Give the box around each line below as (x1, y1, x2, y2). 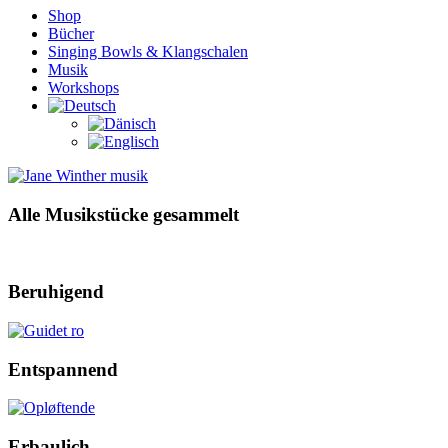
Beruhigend (8, 281, 104, 303)
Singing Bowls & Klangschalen (48, 43, 248, 60)
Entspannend (8, 358, 118, 380)
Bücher (48, 25, 94, 42)
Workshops (48, 79, 119, 96)
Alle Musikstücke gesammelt (8, 203, 239, 225)
